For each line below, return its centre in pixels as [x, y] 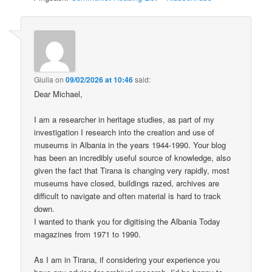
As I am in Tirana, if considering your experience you [127, 259]
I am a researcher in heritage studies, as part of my [124, 119]
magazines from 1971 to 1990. [88, 234]
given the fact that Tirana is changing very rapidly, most [132, 170]
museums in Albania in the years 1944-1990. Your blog [130, 144]
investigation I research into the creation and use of [124, 132]
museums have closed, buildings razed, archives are [127, 183]
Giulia [44, 79]
